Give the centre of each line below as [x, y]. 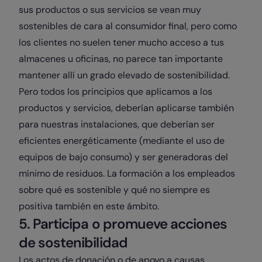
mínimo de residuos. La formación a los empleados [127, 173]
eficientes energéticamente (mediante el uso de [122, 141]
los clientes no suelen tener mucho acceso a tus [121, 42]
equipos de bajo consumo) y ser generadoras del [123, 157]
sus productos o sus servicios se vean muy [110, 10]
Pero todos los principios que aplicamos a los [116, 92]
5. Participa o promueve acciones [123, 224]
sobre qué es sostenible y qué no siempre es [114, 190]
